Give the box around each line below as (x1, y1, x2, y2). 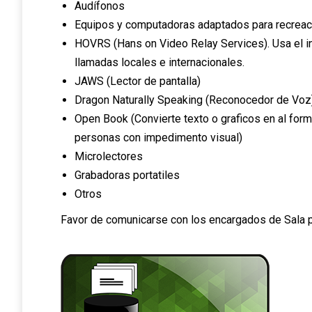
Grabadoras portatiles (75, 169, 180, 182)
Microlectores (75, 150, 143, 163)
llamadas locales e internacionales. (75, 56, 244, 69)
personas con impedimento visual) (75, 131, 242, 144)
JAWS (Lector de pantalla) (75, 75, 201, 88)
